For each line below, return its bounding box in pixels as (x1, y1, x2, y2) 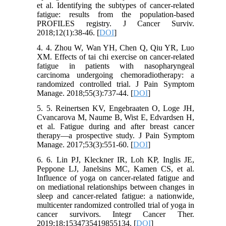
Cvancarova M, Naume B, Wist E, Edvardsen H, (37, 112, 194, 122)
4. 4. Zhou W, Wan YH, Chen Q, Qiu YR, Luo (37, 43, 194, 52)
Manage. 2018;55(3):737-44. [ (37, 88, 134, 97)
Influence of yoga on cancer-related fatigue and (37, 173, 194, 182)
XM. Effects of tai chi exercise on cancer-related (37, 52, 194, 61)
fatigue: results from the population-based (37, 10, 194, 19)
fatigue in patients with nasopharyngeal (37, 61, 194, 70)
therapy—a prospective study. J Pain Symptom (37, 131, 194, 140)
